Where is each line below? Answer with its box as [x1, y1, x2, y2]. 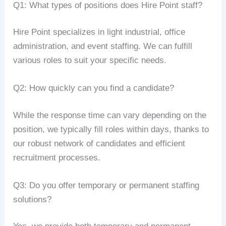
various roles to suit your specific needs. [13, 55, 167, 66]
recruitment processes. [13, 152, 101, 162]
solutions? [13, 194, 52, 204]
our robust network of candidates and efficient [13, 138, 186, 148]
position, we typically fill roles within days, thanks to [13, 124, 209, 134]
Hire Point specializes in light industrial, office [13, 27, 186, 37]
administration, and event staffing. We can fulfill [13, 41, 193, 51]
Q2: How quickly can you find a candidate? [13, 83, 175, 93]
